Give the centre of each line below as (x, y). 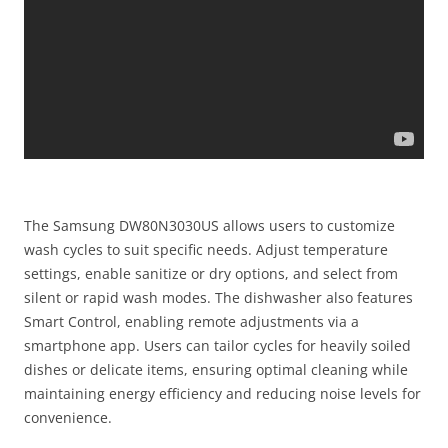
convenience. (68, 417)
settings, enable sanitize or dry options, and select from (211, 273)
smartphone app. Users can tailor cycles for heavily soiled (217, 345)
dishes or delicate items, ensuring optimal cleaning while (216, 369)
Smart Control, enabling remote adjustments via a (191, 321)
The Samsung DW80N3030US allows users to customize (209, 225)
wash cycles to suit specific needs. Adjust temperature (206, 249)
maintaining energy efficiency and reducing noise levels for (222, 393)
